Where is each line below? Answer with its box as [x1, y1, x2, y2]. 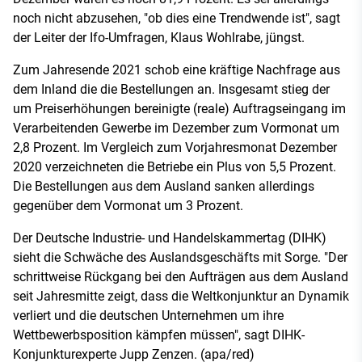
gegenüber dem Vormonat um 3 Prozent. [13, 197, 243, 213]
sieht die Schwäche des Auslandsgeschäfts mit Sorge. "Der [13, 249, 347, 265]
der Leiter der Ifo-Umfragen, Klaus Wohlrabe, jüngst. [13, 29, 305, 45]
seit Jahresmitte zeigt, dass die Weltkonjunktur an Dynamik [13, 288, 349, 304]
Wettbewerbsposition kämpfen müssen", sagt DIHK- [13, 326, 305, 343]
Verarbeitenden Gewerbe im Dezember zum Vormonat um [13, 120, 339, 136]
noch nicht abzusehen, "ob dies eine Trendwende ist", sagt [13, 10, 340, 26]
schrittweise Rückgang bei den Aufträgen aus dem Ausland [13, 268, 348, 284]
